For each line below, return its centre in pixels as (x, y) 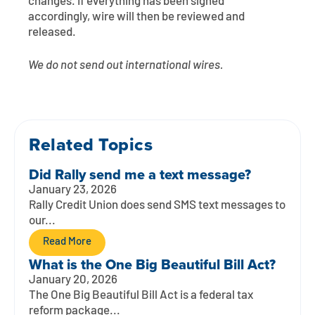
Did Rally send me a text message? (140, 174)
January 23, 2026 (73, 190)
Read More (67, 242)
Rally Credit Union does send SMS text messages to (157, 205)
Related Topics (91, 144)
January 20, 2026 (73, 280)
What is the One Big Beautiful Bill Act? (152, 264)
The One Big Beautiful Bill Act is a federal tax (141, 295)
